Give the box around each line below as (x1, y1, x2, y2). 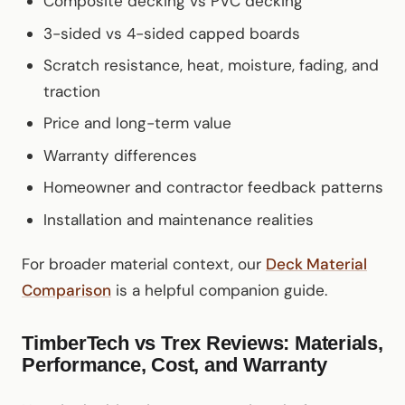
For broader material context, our (22, 253, 266, 274)
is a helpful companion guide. (111, 279, 327, 300)
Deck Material (266, 253, 367, 274)
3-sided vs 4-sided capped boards (43, 23, 300, 43)
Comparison (22, 279, 111, 300)
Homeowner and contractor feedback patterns (43, 177, 383, 198)
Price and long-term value (43, 113, 231, 134)
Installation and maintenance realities (43, 209, 314, 230)
